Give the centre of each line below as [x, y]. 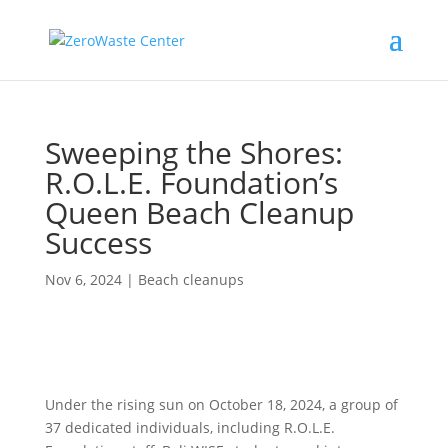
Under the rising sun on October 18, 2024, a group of [221, 404]
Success [98, 242]
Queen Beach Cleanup [199, 212]
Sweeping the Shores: [193, 152]
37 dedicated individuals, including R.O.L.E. [189, 427]
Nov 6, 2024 [83, 279]
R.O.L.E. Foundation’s [191, 182]
